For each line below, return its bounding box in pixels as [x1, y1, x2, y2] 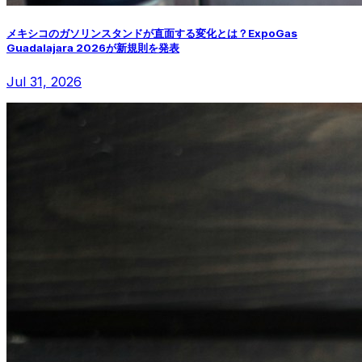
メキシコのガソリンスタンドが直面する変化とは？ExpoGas [6, 26, 297, 40]
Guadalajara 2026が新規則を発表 [6, 40, 179, 54]
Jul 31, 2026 [6, 74, 82, 90]
